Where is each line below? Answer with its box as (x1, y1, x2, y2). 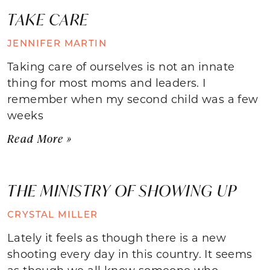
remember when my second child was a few (7, 91, 259, 106)
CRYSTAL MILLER (7, 207, 98, 220)
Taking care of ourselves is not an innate (7, 58, 235, 74)
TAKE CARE (7, 8, 89, 30)
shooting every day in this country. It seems (7, 246, 253, 261)
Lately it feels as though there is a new (7, 230, 226, 245)
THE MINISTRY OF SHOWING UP (7, 180, 237, 201)
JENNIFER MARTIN (7, 36, 107, 49)
